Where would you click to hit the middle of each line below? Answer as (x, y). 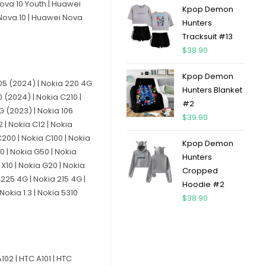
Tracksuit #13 (207, 37)
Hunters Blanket (212, 90)
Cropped (200, 171)
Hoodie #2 (203, 184)
